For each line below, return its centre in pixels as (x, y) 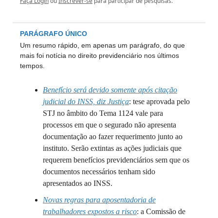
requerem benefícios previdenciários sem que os (116, 160)
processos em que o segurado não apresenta (109, 125)
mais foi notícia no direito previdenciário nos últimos (100, 55)
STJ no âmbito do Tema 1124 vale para (103, 113)
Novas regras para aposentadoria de (99, 200)
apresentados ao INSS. (78, 183)
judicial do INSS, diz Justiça (86, 101)
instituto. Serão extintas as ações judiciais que (112, 148)
